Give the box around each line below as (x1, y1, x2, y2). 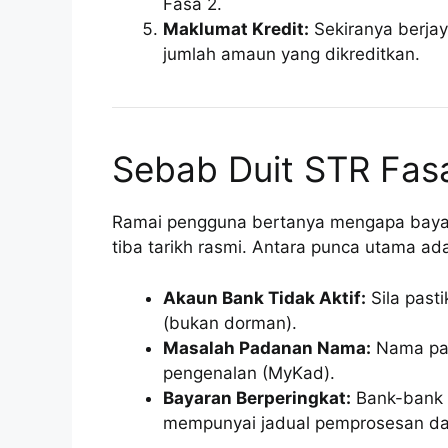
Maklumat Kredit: (163, 19, 309, 40)
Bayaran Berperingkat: (163, 387, 351, 408)
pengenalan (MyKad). (163, 362, 335, 383)
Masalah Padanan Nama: (163, 337, 371, 358)
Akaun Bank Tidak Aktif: (163, 287, 366, 308)
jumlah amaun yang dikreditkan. (163, 44, 420, 65)
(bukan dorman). (163, 312, 297, 333)
